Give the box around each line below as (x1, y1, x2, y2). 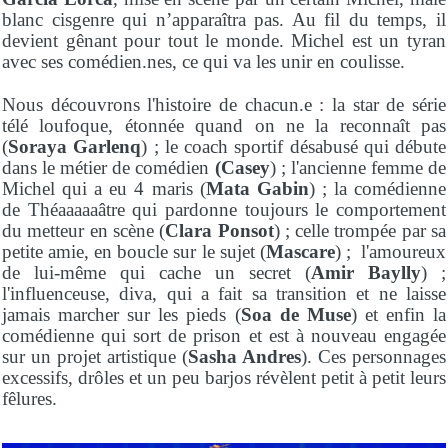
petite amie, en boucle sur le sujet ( (2, 241, 266, 263)
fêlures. (2, 388, 62, 410)
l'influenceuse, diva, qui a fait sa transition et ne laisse (2, 283, 446, 305)
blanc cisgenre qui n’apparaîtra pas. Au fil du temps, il (2, 8, 446, 30)
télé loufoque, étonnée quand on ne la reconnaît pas (2, 115, 446, 137)
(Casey (214, 157, 270, 179)
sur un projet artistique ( (2, 346, 188, 368)
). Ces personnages (301, 346, 446, 368)
